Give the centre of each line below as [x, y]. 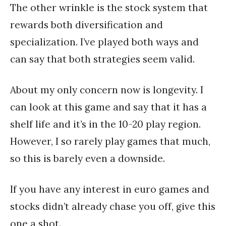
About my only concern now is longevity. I [107, 90]
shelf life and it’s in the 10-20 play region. [105, 124]
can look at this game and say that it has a [108, 107]
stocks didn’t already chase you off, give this [113, 206]
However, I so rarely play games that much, [110, 141]
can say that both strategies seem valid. [102, 59]
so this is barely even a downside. [88, 158]
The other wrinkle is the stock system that [109, 8]
